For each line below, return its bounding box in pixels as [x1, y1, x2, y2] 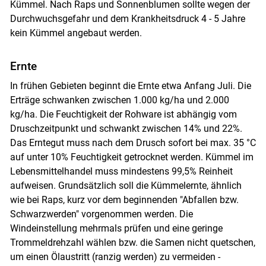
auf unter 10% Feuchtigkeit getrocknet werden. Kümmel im [9, 151, 254, 163]
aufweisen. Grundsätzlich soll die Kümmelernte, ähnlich [9, 180, 242, 192]
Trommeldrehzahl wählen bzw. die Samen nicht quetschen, [9, 237, 255, 249]
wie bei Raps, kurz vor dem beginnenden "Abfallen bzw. [9, 194, 239, 206]
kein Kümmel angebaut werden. [9, 27, 142, 39]
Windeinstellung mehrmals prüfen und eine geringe [9, 223, 223, 235]
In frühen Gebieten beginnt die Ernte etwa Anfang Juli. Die [9, 80, 251, 92]
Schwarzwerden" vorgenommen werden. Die [9, 208, 193, 220]
